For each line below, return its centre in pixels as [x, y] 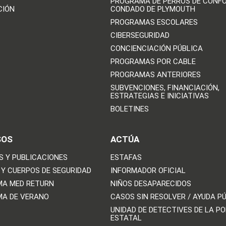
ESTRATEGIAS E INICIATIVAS [159, 96]
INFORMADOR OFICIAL [148, 171]
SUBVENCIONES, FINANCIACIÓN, [165, 88]
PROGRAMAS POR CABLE [153, 62]
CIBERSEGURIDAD [140, 36]
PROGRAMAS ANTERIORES [155, 75]
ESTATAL [126, 218]
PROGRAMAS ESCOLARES [154, 22]
